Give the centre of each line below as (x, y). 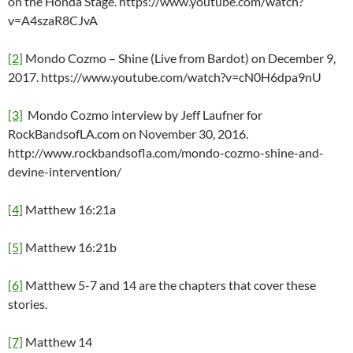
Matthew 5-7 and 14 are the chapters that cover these (169, 285)
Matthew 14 (58, 342)
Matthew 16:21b (70, 247)
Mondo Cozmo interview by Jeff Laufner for (143, 115)
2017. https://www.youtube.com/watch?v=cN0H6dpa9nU (165, 77)
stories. (28, 304)
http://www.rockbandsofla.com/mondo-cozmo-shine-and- (166, 153)
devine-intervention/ (65, 172)
